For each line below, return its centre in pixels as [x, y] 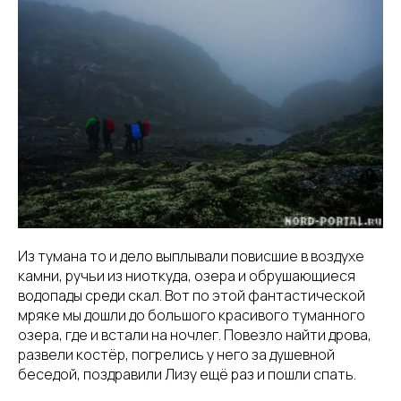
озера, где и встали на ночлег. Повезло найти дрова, [195, 334]
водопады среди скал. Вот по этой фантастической [192, 295]
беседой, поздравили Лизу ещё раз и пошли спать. [187, 374]
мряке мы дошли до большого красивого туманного [192, 315]
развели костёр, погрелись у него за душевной [176, 354]
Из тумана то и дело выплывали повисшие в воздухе [191, 256]
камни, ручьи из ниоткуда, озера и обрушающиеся [187, 275]
